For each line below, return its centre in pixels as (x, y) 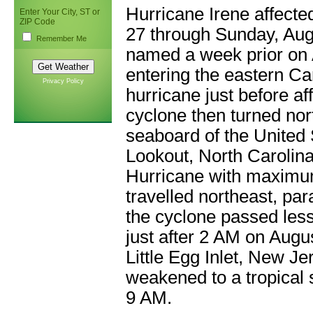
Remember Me (61, 38)
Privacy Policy (63, 81)
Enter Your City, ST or (60, 12)
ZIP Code (37, 22)
